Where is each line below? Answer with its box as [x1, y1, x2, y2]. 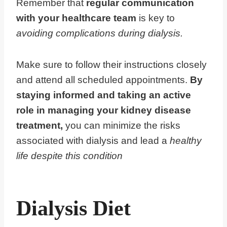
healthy [167, 135, 202, 146]
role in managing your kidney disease [16, 105, 191, 116]
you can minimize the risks [65, 120, 180, 131]
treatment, [16, 120, 65, 131]
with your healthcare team [16, 13, 136, 24]
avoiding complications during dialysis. [16, 28, 183, 39]
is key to [136, 13, 175, 24]
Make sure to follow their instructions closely [16, 59, 207, 70]
